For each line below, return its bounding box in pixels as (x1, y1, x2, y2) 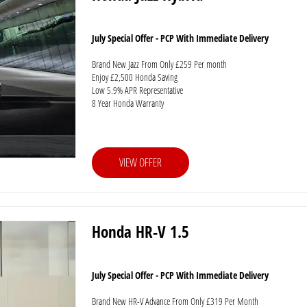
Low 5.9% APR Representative (91, 84, 183, 97)
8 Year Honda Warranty (91, 97, 164, 110)
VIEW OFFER (119, 154, 162, 170)
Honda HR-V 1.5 (91, 221, 189, 243)
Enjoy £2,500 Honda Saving (91, 71, 177, 84)
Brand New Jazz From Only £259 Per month (91, 58, 227, 71)
